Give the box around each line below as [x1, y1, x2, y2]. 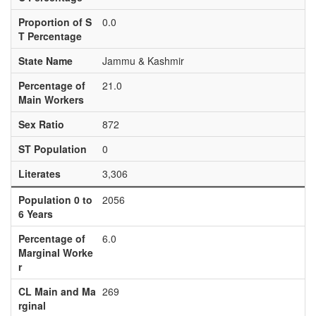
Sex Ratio [18, 117, 64, 131]
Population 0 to [18, 193, 92, 207]
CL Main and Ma [18, 284, 96, 298]
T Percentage [18, 29, 82, 43]
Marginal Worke [18, 245, 93, 260]
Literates [18, 166, 61, 181]
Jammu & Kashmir [102, 54, 184, 68]
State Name [18, 54, 73, 68]
